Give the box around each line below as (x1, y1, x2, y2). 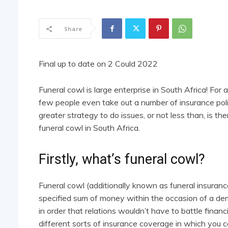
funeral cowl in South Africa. (39, 123, 140, 133)
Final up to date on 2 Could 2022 (39, 59, 158, 69)
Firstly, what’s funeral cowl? (39, 151, 205, 168)
